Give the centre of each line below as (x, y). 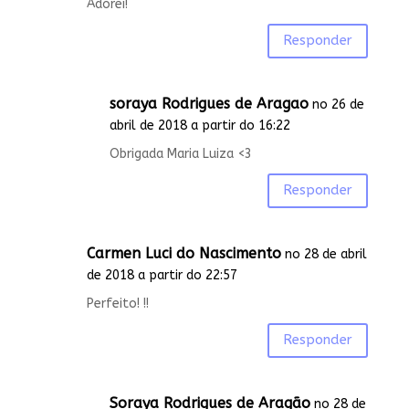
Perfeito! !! (117, 303)
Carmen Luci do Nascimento (184, 253)
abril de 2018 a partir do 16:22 (199, 125)
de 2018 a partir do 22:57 (162, 275)
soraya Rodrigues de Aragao (209, 103)
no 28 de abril (325, 254)
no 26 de (338, 104)
